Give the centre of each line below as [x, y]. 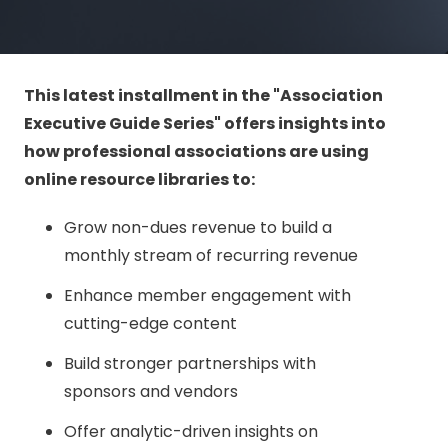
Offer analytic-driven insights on [191, 431]
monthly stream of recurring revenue [211, 255]
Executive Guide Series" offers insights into [205, 123]
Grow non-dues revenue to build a [198, 227]
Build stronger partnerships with [190, 363]
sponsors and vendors [151, 391]
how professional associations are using [196, 151]
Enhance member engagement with [207, 295]
